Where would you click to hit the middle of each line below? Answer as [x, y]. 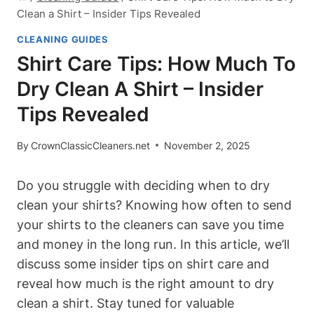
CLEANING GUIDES [63, 39]
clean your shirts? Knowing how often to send [154, 205]
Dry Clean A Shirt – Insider [140, 89]
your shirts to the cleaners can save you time [150, 224]
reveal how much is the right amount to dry [145, 283]
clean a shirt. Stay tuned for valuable [125, 303]
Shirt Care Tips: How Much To [156, 64]
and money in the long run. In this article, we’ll [153, 244]
